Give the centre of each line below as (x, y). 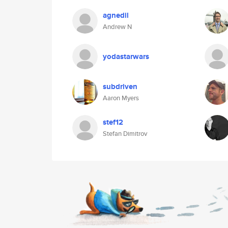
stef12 (113, 122)
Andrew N (117, 27)
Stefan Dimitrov (125, 134)
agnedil (116, 15)
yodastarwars (126, 56)
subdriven (120, 87)
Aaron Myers (121, 98)
